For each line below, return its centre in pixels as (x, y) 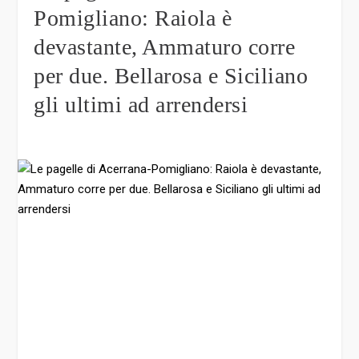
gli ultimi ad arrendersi (141, 105)
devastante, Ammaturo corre (165, 47)
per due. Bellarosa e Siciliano (171, 76)
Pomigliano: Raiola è (133, 18)
